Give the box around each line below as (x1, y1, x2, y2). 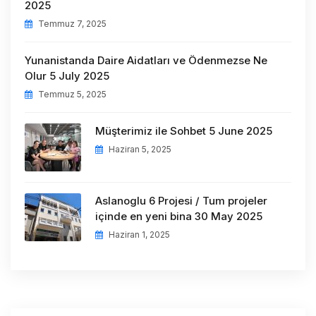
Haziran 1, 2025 (107, 229, 170, 240)
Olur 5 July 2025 (25, 68, 109, 83)
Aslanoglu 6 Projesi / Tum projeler (95, 193, 267, 207)
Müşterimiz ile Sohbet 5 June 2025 (95, 123, 272, 138)
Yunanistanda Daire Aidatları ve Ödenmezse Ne (25, 53, 267, 67)
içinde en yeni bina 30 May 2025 (95, 209, 262, 223)
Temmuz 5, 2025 (36, 88, 107, 99)
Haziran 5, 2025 (107, 143, 171, 154)
